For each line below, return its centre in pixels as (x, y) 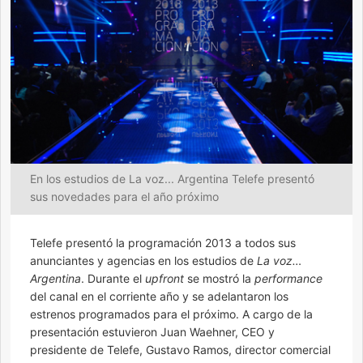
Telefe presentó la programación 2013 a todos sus (163, 242)
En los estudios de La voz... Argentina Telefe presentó (172, 178)
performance (288, 278)
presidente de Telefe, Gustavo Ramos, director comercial (180, 349)
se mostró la (219, 278)
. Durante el (113, 278)
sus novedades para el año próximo (124, 196)
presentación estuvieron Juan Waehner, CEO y (152, 331)
